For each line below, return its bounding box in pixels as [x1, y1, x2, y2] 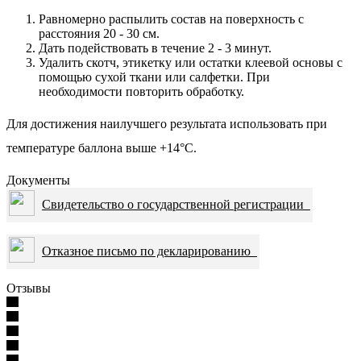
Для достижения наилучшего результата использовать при [6, 116, 327, 131]
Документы [6, 172, 70, 187]
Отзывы [6, 280, 51, 295]
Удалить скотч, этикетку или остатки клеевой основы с [39, 55, 342, 69]
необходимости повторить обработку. [39, 84, 244, 98]
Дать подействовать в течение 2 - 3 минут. [39, 40, 272, 55]
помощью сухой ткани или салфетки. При [39, 69, 270, 84]
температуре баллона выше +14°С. [6, 140, 200, 155]
